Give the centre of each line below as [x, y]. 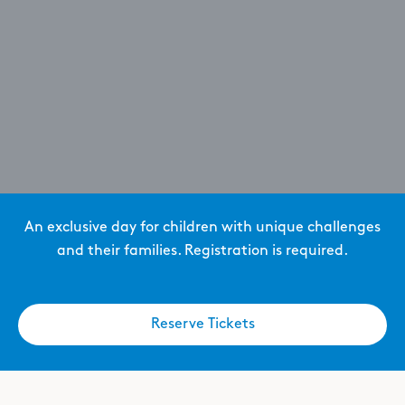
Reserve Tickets [202, 324]
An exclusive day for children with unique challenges [202, 227]
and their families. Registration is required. [202, 251]
